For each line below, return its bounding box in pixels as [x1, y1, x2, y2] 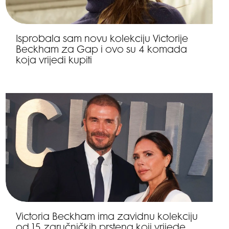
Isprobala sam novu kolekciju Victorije [15, 34, 188, 44]
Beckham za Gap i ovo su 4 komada [15, 45, 187, 55]
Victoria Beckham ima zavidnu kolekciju [15, 212, 198, 222]
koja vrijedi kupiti [15, 56, 92, 66]
